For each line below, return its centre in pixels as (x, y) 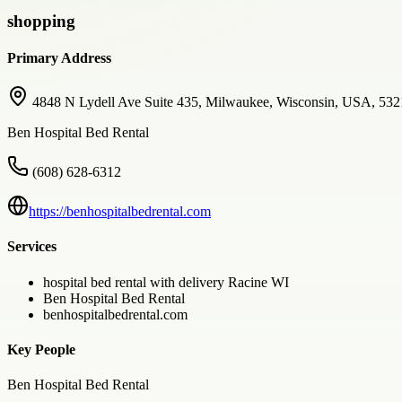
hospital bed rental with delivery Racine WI (166, 282)
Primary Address (59, 57)
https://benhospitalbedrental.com (120, 212)
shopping (41, 21)
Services (32, 247)
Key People (41, 349)
